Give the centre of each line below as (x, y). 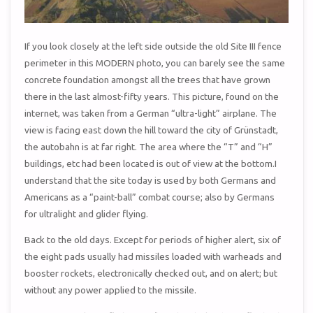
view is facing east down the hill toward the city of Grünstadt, (152, 130)
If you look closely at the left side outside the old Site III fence (153, 46)
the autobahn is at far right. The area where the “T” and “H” (149, 146)
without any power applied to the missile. (111, 290)
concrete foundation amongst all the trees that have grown (148, 79)
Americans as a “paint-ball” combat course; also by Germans (150, 197)
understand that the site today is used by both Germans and (151, 180)
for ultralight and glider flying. (87, 213)
